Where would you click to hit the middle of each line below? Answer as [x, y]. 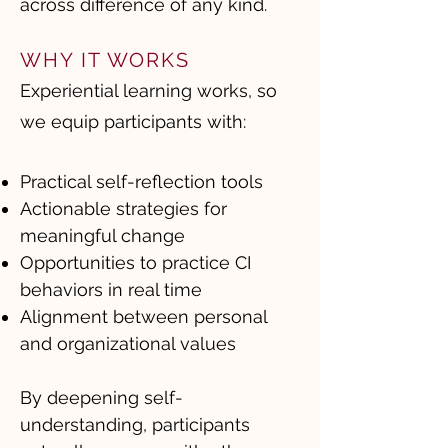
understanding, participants [135, 424]
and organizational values [128, 343]
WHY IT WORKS [108, 60]
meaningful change [102, 235]
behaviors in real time [111, 289]
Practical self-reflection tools [141, 181]
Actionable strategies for [123, 208]
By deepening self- [101, 397]
